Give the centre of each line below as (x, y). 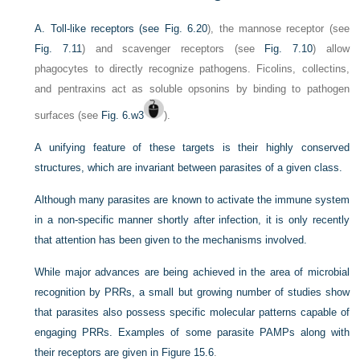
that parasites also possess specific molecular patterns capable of (192, 312)
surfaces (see (68, 115)
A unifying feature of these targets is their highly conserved (192, 147)
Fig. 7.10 (288, 48)
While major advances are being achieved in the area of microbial (192, 272)
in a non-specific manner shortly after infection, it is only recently (192, 219)
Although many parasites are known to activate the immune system (192, 199)
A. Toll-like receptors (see (100, 28)
